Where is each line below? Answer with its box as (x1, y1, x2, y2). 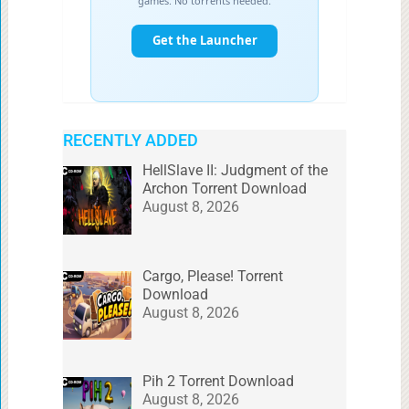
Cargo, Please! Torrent (142, 267, 283, 285)
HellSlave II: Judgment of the (142, 161, 328, 179)
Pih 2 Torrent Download (142, 372, 294, 391)
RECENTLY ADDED (62, 130, 198, 150)
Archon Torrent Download (142, 179, 307, 197)
